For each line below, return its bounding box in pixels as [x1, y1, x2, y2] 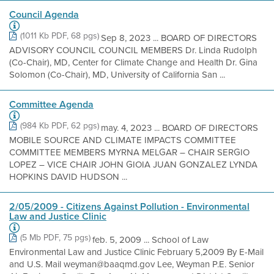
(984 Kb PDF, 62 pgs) [20, 119, 99, 132]
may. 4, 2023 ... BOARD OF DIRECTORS [101, 121, 258, 135]
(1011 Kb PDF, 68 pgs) [20, 29, 99, 42]
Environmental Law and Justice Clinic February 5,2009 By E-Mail [9, 245, 264, 259]
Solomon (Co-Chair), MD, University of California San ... [9, 68, 225, 81]
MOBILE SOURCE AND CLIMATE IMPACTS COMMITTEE [9, 133, 236, 147]
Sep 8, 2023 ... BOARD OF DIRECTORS [101, 31, 257, 45]
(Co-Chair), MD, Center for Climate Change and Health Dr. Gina [9, 56, 257, 69]
